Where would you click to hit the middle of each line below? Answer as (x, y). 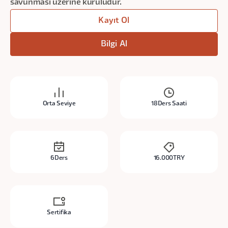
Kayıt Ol (114, 21)
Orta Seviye (59, 104)
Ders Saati (172, 104)
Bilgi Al (114, 44)
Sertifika (59, 212)
